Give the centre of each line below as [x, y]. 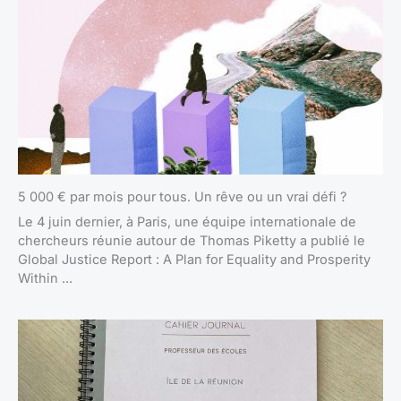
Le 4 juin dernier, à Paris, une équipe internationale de [187, 222]
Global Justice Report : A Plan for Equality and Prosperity [194, 260]
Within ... [45, 279]
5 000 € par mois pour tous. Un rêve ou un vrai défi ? [182, 197]
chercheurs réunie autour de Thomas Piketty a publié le [192, 241]
